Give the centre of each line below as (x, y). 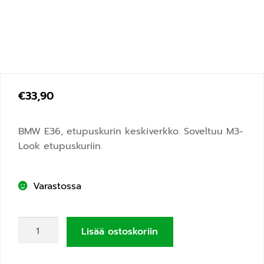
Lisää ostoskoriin (120, 231)
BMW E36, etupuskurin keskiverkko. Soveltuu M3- (131, 131)
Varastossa (57, 187)
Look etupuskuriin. (60, 146)
